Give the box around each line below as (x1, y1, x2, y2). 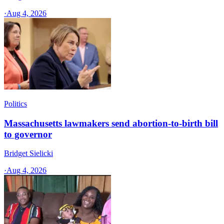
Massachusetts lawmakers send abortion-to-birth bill (4, 117, 218, 128)
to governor (4, 128, 52, 139)
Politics (4, 99, 27, 108)
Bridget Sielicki (4, 149, 53, 158)
